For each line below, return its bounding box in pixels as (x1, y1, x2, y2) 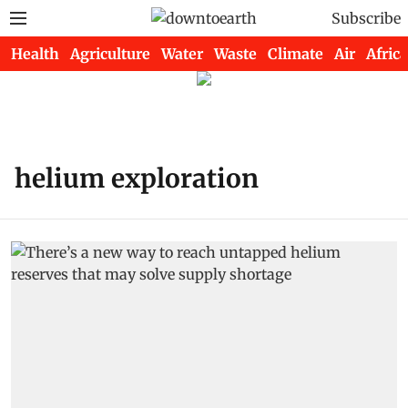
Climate (268, 45, 323, 63)
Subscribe (331, 9, 401, 27)
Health (11, 45, 59, 63)
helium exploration (15, 162, 259, 195)
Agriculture (70, 45, 150, 63)
